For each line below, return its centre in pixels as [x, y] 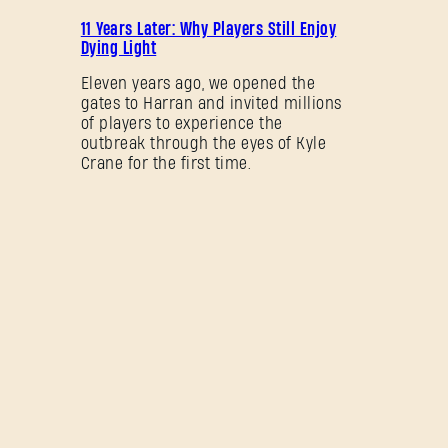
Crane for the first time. [166, 163]
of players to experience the [181, 123]
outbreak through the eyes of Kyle [203, 143]
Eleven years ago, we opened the [198, 83]
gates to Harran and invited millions [211, 103]
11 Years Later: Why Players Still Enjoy [208, 29]
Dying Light [118, 48]
